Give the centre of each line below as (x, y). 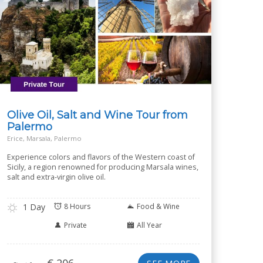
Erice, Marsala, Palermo (44, 138)
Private (75, 225)
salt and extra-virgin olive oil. (56, 177)
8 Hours (77, 206)
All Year (149, 225)
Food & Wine (158, 206)
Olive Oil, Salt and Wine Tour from (97, 115)
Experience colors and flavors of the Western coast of (101, 157)
